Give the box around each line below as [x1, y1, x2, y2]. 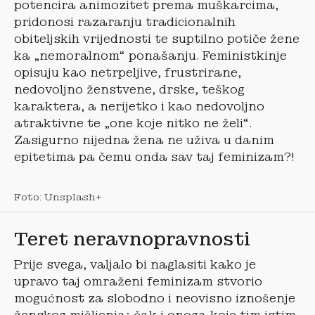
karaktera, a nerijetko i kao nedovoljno [14, 98, 264, 114]
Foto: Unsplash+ [14, 190, 102, 203]
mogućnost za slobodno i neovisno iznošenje [14, 290, 295, 306]
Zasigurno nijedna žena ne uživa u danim [14, 132, 274, 148]
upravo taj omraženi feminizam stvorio [14, 274, 262, 289]
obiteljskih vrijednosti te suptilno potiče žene [14, 31, 300, 46]
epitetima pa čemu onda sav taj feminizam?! [14, 149, 295, 165]
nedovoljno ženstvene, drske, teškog [14, 82, 245, 97]
